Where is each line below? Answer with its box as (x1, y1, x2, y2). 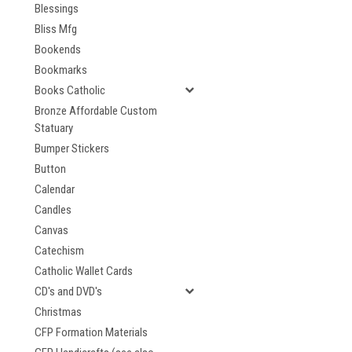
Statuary (35, 121, 73, 135)
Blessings (35, 2, 79, 16)
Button (35, 162, 66, 176)
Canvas (35, 223, 68, 237)
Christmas (35, 305, 82, 319)
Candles (35, 203, 71, 217)
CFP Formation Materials (35, 325, 148, 339)
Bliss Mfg (35, 22, 77, 36)
